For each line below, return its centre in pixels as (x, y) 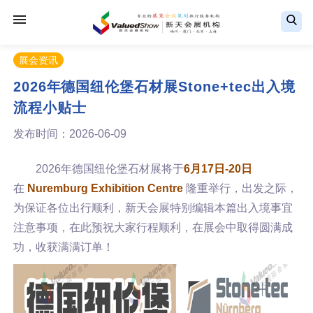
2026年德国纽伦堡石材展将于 (109, 169)
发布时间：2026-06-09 (70, 134)
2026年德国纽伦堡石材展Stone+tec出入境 (154, 87)
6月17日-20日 (218, 169)
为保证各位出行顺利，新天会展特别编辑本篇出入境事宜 (153, 208)
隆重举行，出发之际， (241, 188)
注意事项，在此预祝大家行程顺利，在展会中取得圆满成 (153, 227)
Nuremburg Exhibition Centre (106, 188)
